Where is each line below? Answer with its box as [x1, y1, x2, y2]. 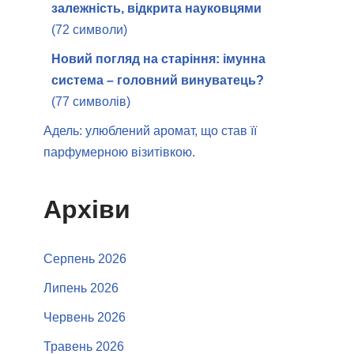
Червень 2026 [43, 311, 126, 324]
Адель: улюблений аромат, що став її [43, 124, 257, 137]
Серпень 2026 [43, 252, 126, 265]
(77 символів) [51, 95, 130, 108]
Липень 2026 [43, 281, 119, 295]
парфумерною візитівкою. [43, 145, 195, 159]
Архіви [43, 195, 130, 224]
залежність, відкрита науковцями [51, 2, 262, 15]
